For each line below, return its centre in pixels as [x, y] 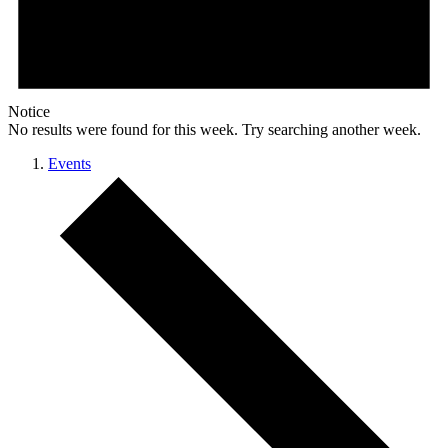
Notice [29, 112]
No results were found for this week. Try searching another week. [214, 130]
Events [69, 164]
